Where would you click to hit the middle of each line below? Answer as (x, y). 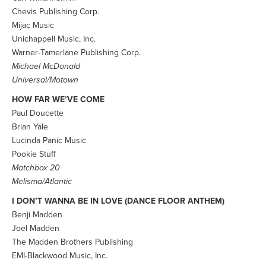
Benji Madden (37, 215)
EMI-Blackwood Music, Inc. (60, 256)
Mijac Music (33, 25)
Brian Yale (30, 127)
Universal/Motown (45, 80)
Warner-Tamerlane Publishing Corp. (76, 53)
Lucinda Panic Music (49, 140)
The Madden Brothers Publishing (72, 242)
